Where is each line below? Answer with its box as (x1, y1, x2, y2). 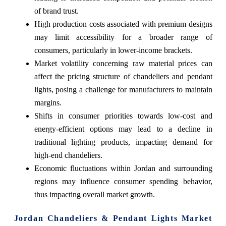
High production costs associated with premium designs (34, 20, 212, 29)
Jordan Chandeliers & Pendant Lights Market (14, 214, 212, 223)
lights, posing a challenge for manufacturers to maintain (34, 85, 212, 94)
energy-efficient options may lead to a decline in (34, 125, 212, 134)
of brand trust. (34, 7, 79, 16)
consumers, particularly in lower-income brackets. (34, 46, 192, 55)
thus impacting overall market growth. (34, 190, 155, 199)
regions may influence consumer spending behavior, (34, 177, 212, 186)
